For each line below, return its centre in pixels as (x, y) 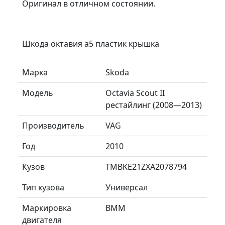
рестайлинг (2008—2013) (154, 105)
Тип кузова (43, 187)
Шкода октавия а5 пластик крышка (91, 43)
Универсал (127, 187)
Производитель (53, 125)
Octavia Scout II (135, 93)
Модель (38, 93)
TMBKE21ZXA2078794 (146, 166)
